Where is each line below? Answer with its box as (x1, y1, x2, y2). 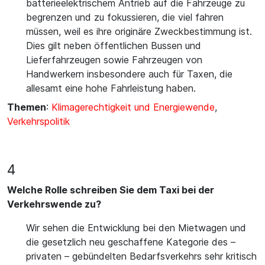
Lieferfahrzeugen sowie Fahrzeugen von (26, 54, 202, 66)
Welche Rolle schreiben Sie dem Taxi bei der (7, 184, 214, 196)
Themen (7, 101, 46, 113)
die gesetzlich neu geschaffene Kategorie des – (26, 236, 235, 248)
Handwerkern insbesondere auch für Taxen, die (26, 68, 232, 80)
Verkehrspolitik (7, 115, 70, 127)
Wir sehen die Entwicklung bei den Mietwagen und (26, 222, 246, 234)
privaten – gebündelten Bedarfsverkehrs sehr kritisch (26, 250, 257, 262)
